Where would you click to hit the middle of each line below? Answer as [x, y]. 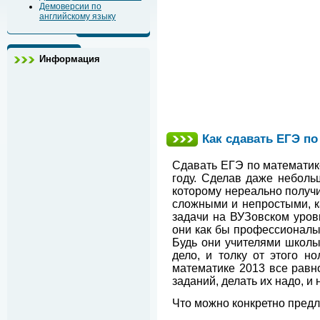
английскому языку [77, 16]
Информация [70, 59]
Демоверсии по [70, 6]
